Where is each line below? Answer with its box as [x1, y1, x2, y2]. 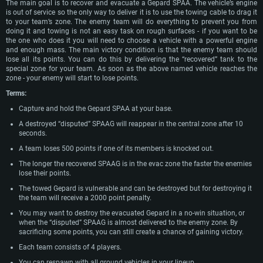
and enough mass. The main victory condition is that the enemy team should [6, 45, 257, 54]
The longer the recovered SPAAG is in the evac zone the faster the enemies [19, 159, 252, 168]
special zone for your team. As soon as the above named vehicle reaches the [6, 64, 257, 73]
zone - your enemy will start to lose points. [6, 73, 139, 82]
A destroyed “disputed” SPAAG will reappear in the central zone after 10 [19, 119, 243, 128]
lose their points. [19, 168, 71, 177]
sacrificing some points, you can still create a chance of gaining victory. [19, 227, 244, 236]
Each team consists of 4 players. [19, 242, 122, 251]
